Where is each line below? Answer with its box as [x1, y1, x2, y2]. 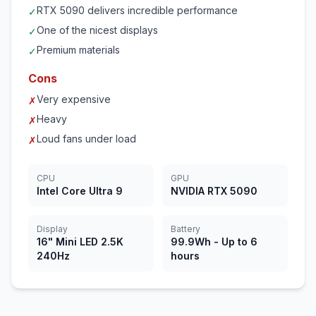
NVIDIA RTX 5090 [171, 185, 257, 197]
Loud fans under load [37, 133, 136, 145]
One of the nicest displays [37, 24, 158, 36]
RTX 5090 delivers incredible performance [37, 4, 238, 16]
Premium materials [37, 44, 120, 56]
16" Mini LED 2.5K [37, 236, 123, 248]
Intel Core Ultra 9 [37, 185, 123, 197]
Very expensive [37, 93, 111, 105]
